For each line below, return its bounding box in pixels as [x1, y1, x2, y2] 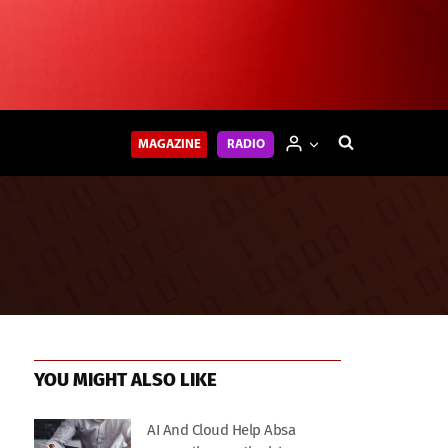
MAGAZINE [137, 137, 201, 151]
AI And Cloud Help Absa [147, 421, 296, 440]
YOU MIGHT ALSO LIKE [34, 368, 218, 391]
